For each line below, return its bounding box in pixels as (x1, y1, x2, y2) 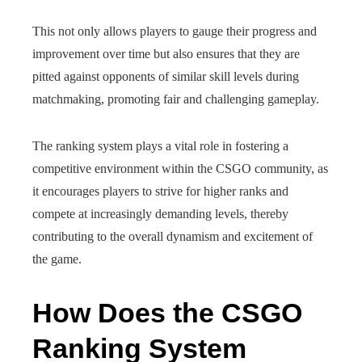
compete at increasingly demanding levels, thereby (32, 207, 288, 221)
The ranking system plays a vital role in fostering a (32, 139, 288, 153)
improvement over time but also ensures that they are (32, 47, 300, 61)
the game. (32, 252, 82, 266)
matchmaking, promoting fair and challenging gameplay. (32, 92, 319, 106)
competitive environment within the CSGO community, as (32, 162, 328, 175)
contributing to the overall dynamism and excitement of (32, 229, 313, 243)
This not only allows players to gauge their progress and (32, 24, 317, 38)
